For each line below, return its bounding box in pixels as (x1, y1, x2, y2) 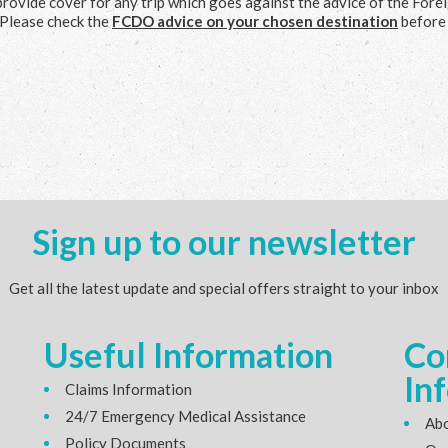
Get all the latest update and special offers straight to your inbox (9, 278, 439, 297)
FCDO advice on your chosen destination (112, 11, 398, 30)
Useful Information (43, 333, 333, 375)
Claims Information (64, 379, 192, 398)
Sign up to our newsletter (32, 220, 416, 262)
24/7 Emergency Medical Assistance (64, 406, 306, 425)
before (398, 11, 446, 30)
